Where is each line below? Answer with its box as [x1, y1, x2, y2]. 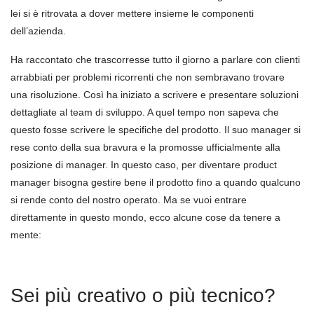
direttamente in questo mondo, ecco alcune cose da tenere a [11, 212, 280, 223]
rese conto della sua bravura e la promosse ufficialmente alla [11, 142, 280, 153]
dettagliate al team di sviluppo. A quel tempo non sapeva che [11, 107, 279, 118]
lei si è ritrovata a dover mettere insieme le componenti [11, 8, 254, 19]
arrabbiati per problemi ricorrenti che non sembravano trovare [11, 71, 285, 83]
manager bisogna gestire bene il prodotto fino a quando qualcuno [11, 177, 301, 188]
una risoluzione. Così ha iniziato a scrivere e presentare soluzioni [11, 89, 299, 100]
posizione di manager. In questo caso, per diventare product [11, 159, 277, 170]
